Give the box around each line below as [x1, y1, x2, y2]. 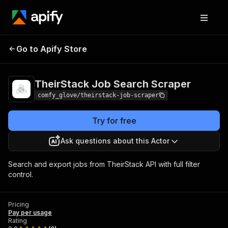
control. [8, 170, 33, 179]
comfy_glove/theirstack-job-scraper [38, 92, 159, 99]
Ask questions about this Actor [61, 136, 169, 145]
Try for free [92, 116, 136, 126]
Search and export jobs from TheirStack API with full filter [8, 160, 200, 168]
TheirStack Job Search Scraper [35, 78, 191, 90]
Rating [8, 217, 27, 224]
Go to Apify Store [16, 44, 87, 54]
